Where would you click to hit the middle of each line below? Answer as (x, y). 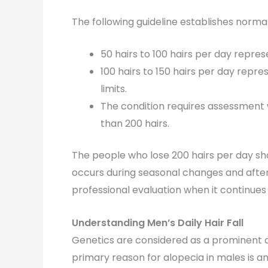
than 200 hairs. (135, 124)
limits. (114, 89)
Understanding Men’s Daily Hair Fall (158, 223)
